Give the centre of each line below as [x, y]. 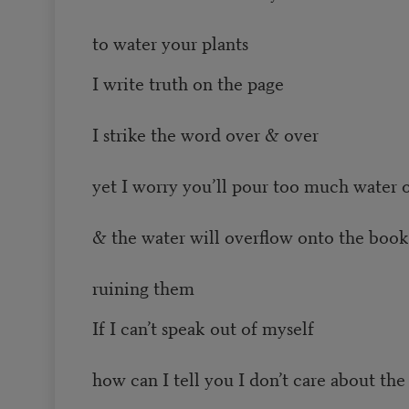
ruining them [143, 288]
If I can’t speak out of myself [203, 328]
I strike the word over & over [205, 134]
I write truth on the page [188, 83]
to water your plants [170, 43]
